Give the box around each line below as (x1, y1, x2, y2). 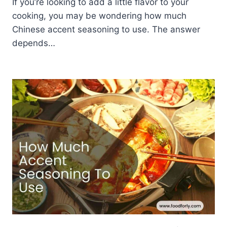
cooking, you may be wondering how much (12, 11, 186, 21)
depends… (12, 38, 55, 49)
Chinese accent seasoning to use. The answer (12, 24, 200, 35)
